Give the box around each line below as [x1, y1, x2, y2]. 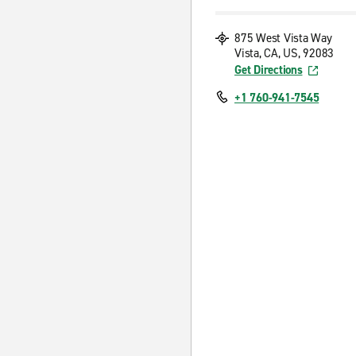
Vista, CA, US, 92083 [234, 45, 334, 61]
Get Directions [234, 62, 303, 78]
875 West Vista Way [234, 30, 332, 46]
